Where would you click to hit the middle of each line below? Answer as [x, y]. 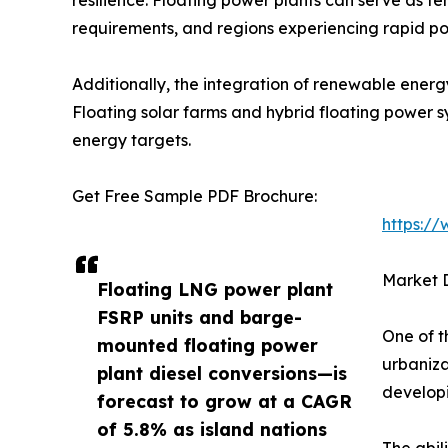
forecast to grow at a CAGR [224, 400]
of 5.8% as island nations [212, 428]
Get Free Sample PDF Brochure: [194, 195]
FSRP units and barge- [199, 316]
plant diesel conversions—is [222, 372]
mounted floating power [207, 344]
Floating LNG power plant [215, 288]
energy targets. [131, 139]
